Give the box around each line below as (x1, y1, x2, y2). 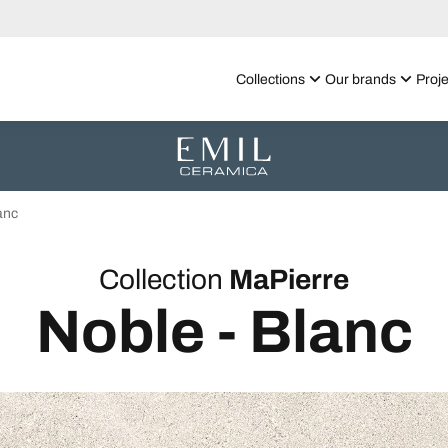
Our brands (325, 71, 396, 87)
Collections (236, 71, 305, 87)
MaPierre (229, 264, 349, 295)
